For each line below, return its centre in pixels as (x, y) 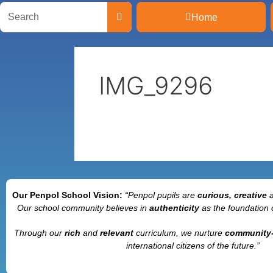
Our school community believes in (83, 207)
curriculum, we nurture (179, 232)
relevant (117, 232)
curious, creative (234, 195)
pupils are (176, 195)
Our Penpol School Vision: (69, 195)
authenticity (175, 207)
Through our (40, 232)
